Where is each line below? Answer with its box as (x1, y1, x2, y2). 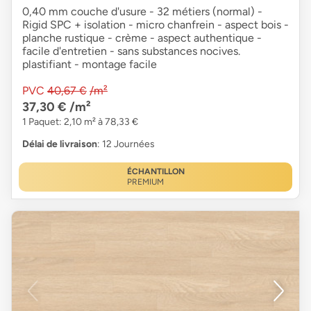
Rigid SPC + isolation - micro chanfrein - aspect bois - (22, 17, 289, 31)
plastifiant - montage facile (22, 57, 157, 71)
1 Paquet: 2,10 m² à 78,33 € (22, 115, 138, 128)
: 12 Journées (97, 137, 155, 150)
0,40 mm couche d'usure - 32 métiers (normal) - (22, 4, 262, 18)
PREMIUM (126, 176, 164, 187)
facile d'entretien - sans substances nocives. (22, 44, 240, 58)
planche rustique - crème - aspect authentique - (22, 31, 262, 44)
